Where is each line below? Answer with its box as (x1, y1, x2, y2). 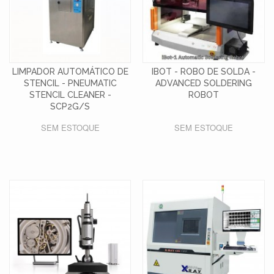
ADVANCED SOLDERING (155, 78, 253, 88)
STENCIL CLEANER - (29, 89, 111, 100)
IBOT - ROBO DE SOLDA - (152, 66, 256, 76)
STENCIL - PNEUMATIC (23, 78, 117, 88)
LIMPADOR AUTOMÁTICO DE (12, 66, 128, 76)
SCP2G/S (50, 101, 91, 111)
